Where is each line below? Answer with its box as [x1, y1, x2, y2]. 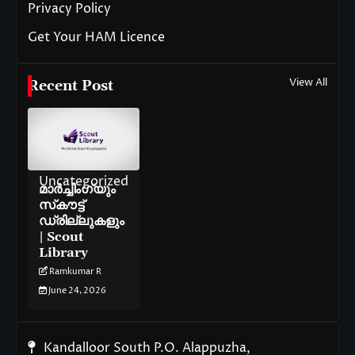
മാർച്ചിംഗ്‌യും [39, 181, 116, 198]
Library [39, 245, 88, 261]
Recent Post [28, 76, 113, 95]
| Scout [39, 229, 83, 246]
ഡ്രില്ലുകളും [39, 213, 124, 230]
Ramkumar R [49, 265, 101, 278]
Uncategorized [39, 173, 128, 191]
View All [289, 74, 327, 90]
